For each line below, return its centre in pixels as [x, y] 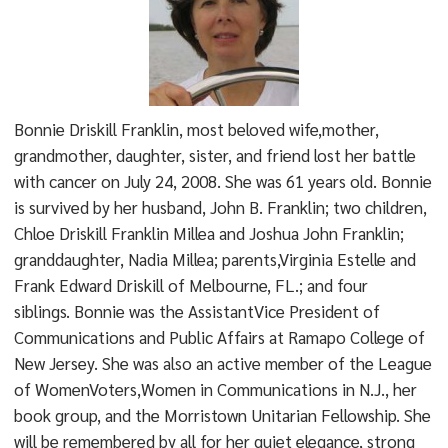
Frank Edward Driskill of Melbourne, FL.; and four [190, 285]
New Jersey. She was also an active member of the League [222, 363]
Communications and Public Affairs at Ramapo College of [219, 337]
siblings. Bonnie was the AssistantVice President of [196, 311]
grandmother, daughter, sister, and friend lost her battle [214, 155]
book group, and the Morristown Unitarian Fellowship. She [222, 415]
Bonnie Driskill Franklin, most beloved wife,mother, [196, 129]
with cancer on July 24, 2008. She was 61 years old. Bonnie [222, 181]
